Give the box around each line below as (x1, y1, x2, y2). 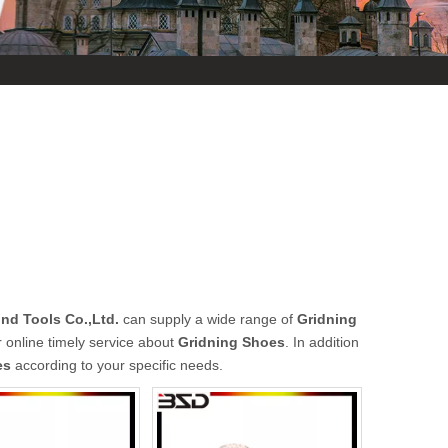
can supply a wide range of (119, 311, 297, 327)
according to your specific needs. (11, 357, 223, 373)
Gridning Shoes (178, 334, 285, 350)
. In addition (285, 334, 359, 350)
